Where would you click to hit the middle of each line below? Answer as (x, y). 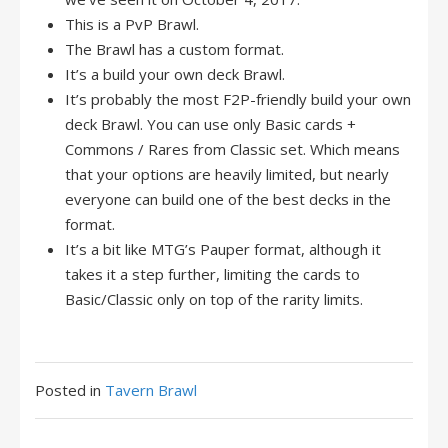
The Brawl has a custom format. (174, 49)
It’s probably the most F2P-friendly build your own (238, 99)
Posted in (70, 390)
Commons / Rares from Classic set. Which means (232, 149)
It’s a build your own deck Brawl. (175, 74)
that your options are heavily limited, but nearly (227, 174)
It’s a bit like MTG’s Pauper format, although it (223, 249)
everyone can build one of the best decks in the (228, 199)
